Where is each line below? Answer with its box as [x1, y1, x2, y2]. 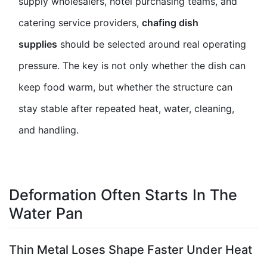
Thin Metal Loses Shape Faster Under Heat [9, 242, 252, 257]
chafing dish [142, 17, 198, 29]
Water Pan [9, 204, 83, 223]
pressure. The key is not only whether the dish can [18, 60, 246, 72]
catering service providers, [18, 17, 142, 29]
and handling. [18, 124, 79, 136]
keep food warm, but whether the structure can [18, 81, 232, 94]
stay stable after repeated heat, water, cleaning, [18, 103, 234, 115]
